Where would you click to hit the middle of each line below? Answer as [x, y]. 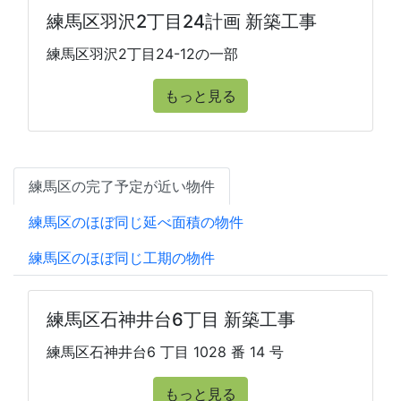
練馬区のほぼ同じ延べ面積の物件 [136, 222]
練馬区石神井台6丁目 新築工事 [171, 320]
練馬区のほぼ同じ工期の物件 [122, 258]
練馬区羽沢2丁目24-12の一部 [142, 54]
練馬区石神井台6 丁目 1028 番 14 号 [165, 352]
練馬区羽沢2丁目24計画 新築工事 [182, 21]
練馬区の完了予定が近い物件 [122, 186]
